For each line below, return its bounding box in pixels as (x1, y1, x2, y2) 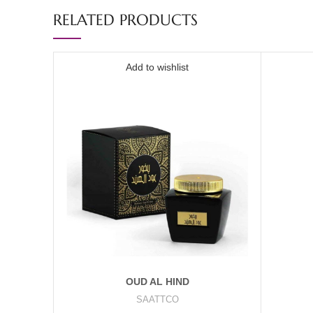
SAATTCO (136, 293, 179, 305)
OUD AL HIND (125, 275, 189, 287)
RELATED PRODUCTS (53, 10, 198, 29)
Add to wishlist (126, 61, 189, 73)
